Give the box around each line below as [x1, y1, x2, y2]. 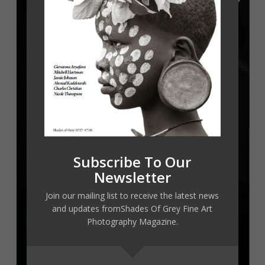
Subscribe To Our [73, 152, 192, 172]
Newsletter [93, 167, 171, 188]
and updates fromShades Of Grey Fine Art [52, 203, 213, 215]
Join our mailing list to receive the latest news [46, 190, 219, 202]
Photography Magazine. [86, 216, 178, 228]
